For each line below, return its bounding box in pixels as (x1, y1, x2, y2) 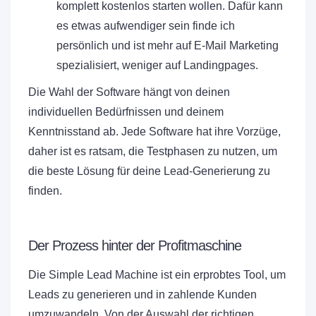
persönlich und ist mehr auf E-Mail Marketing (56, 39, 279, 52)
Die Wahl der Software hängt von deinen (28, 86, 230, 99)
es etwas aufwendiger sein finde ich (56, 20, 235, 32)
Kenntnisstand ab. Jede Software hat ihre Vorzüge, (28, 126, 281, 138)
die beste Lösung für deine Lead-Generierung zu (28, 165, 270, 178)
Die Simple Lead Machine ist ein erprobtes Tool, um (28, 269, 286, 281)
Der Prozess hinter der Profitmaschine (28, 238, 241, 254)
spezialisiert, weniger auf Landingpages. (56, 59, 258, 72)
